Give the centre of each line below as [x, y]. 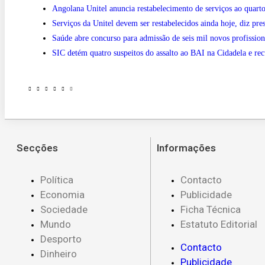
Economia [62, 194]
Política [57, 180]
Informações [187, 148]
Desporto [61, 239]
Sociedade [64, 209]
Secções [37, 148]
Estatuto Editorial [219, 224]
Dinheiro [59, 253]
